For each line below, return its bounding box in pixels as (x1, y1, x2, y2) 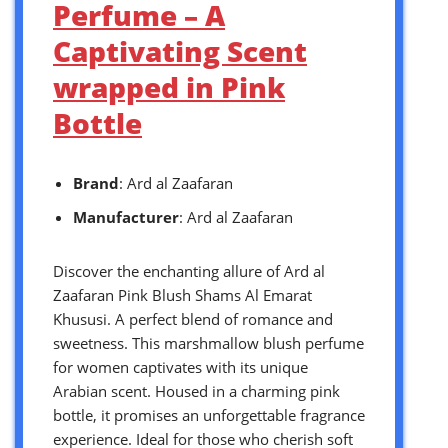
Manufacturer (73, 206, 179, 227)
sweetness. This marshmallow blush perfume (53, 332, 364, 353)
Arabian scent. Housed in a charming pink (53, 380, 340, 401)
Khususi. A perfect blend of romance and (53, 308, 333, 329)
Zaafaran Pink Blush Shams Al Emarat (53, 284, 312, 305)
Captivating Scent (53, 31, 307, 70)
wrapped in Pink (53, 67, 285, 106)
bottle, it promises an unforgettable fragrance (53, 404, 365, 425)
